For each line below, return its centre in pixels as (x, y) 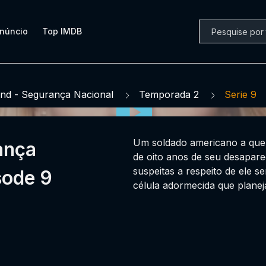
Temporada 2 (169, 94)
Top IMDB (62, 31)
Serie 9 (240, 94)
